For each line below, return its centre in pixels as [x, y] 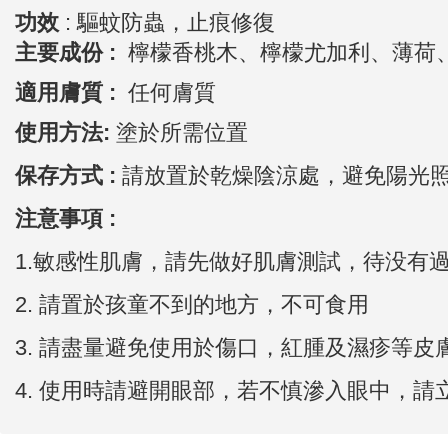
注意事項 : [68, 219]
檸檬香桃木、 [194, 53]
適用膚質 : [71, 93]
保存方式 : [68, 176]
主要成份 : [68, 53]
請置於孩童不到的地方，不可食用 [204, 305]
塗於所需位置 [182, 133]
